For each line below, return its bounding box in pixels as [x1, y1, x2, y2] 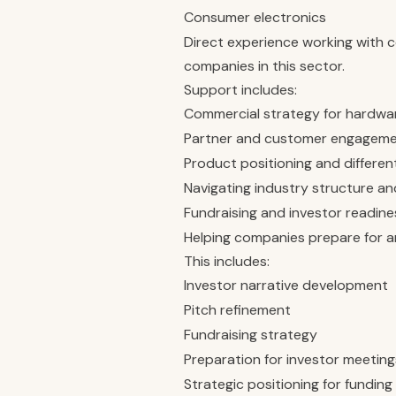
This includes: [184, 252, 270, 270]
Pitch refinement [184, 301, 291, 319]
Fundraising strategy [184, 325, 317, 344]
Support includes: [184, 80, 297, 99]
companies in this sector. [184, 57, 345, 75]
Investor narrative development [184, 276, 388, 294]
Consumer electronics [184, 8, 326, 27]
